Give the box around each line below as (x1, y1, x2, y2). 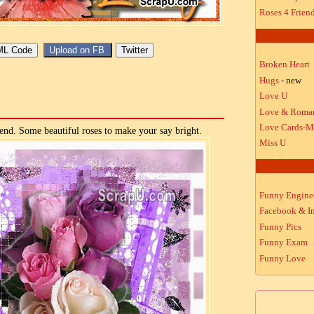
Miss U (259, 137, 286, 149)
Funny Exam (259, 237, 308, 248)
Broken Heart (259, 59, 310, 70)
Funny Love (259, 252, 306, 264)
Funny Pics (259, 221, 301, 232)
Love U (259, 90, 287, 102)
